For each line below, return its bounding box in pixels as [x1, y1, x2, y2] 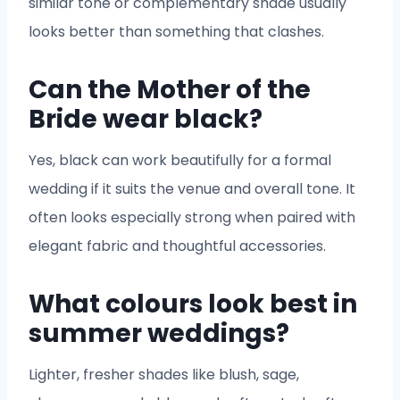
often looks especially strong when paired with [29, 207, 355, 229]
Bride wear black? [29, 102, 262, 137]
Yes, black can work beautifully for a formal [29, 150, 331, 171]
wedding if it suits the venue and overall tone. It [29, 179, 355, 200]
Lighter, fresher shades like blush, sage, [29, 364, 299, 386]
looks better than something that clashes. [29, 21, 324, 43]
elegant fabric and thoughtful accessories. [29, 236, 326, 257]
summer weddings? [29, 316, 289, 352]
